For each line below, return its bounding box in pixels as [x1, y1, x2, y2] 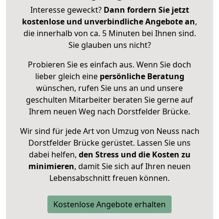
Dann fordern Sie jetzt [103, 4, 189, 16]
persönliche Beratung [99, 71, 184, 82]
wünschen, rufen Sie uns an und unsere [36, 83, 183, 94]
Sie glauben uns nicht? [68, 40, 151, 51]
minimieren [28, 161, 74, 172]
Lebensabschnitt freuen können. [49, 173, 170, 184]
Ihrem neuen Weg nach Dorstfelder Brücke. [29, 106, 190, 117]
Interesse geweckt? [30, 4, 104, 16]
